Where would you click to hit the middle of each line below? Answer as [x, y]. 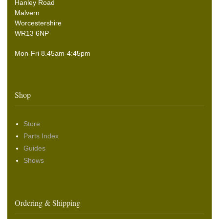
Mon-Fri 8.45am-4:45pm [53, 54]
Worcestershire [38, 23]
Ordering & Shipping [47, 203]
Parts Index [41, 136]
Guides [34, 148]
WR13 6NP [32, 33]
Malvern [27, 13]
